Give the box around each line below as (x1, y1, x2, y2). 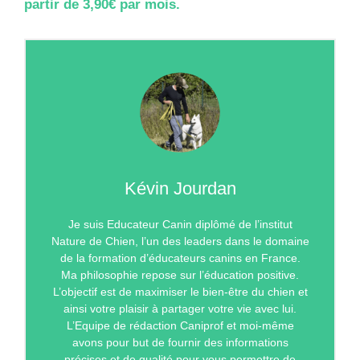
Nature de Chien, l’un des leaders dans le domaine (51, 234, 309, 247)
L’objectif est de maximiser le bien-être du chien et (52, 284, 308, 298)
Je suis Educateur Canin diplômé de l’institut (67, 217, 292, 231)
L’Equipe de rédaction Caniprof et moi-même (66, 318, 294, 332)
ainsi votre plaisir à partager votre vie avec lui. (63, 301, 297, 315)
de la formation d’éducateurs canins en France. (59, 251, 301, 264)
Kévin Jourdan (124, 178, 236, 198)
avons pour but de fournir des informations (72, 335, 288, 349)
